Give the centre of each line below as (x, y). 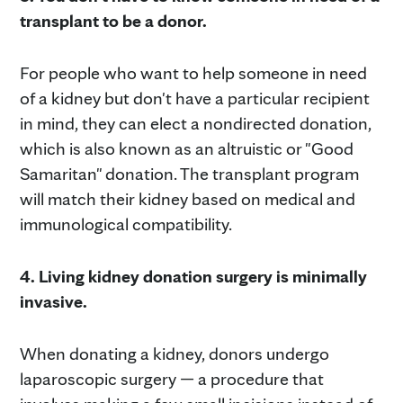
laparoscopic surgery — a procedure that (172, 378)
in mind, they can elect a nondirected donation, (196, 123)
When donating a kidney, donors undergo (175, 353)
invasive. (54, 301)
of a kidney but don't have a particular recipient (195, 98)
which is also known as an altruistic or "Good (187, 148)
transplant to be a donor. (113, 20)
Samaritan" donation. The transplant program (189, 173)
